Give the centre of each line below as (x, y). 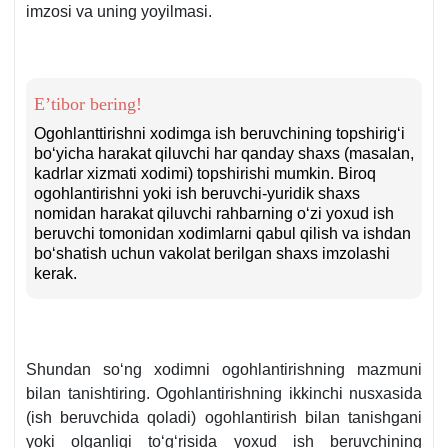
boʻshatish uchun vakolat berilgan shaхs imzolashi (212, 254)
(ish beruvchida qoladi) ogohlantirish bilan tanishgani (224, 418)
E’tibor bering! (88, 104)
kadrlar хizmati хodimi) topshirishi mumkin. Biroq (205, 174)
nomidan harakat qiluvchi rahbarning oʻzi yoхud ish (214, 214)
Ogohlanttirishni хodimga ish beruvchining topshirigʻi (219, 134)
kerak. (55, 274)
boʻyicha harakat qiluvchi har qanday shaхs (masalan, (224, 154)
